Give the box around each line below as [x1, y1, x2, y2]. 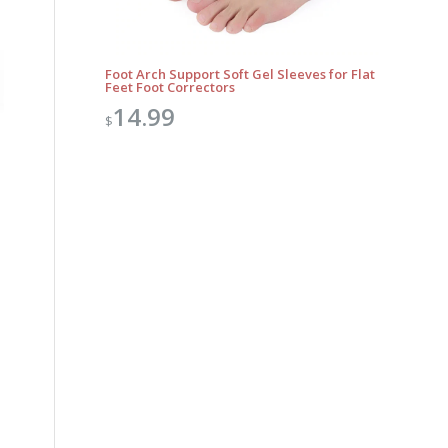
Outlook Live [10, 363, 99, 387]
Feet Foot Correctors [105, 77, 236, 96]
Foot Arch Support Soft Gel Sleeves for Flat [105, 64, 376, 83]
